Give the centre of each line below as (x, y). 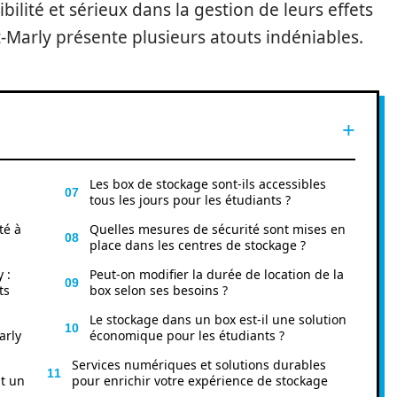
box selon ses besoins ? (159, 290)
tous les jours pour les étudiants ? (190, 200)
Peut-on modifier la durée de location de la (217, 274)
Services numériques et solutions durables (199, 365)
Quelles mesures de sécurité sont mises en (218, 229)
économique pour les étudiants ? (187, 335)
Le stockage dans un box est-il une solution (218, 319)
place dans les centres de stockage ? (198, 245)
